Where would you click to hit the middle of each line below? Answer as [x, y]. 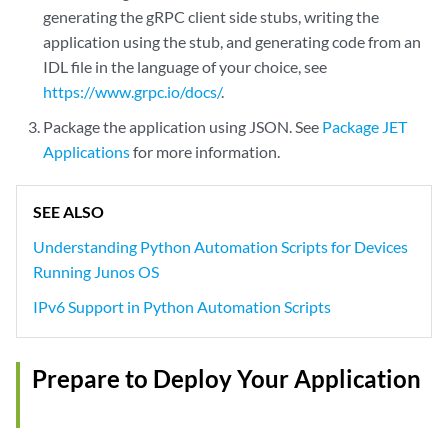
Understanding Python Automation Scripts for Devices [220, 247]
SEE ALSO [68, 212]
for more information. [205, 152]
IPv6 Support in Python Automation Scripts [182, 307]
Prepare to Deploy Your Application [226, 378]
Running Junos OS [96, 272]
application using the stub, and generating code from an [232, 42]
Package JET [365, 127]
